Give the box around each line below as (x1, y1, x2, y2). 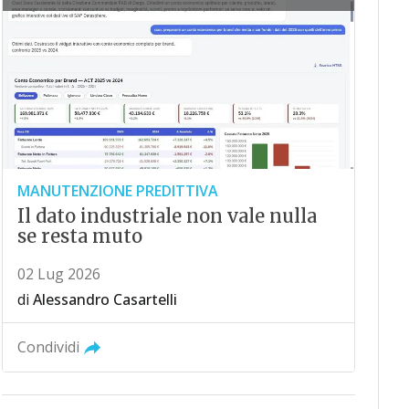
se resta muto (16, 224, 142, 247)
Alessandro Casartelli (32, 288, 177, 309)
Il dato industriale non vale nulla (16, 204, 317, 227)
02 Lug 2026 (16, 263, 100, 284)
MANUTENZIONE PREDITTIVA (16, 180, 218, 201)
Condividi (16, 336, 79, 357)
